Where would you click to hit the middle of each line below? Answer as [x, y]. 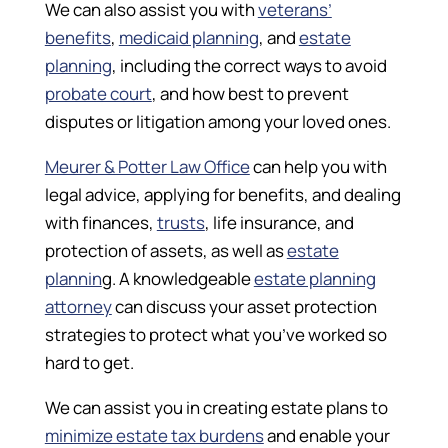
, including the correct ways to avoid [249, 66]
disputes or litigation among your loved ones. [217, 122]
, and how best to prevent [250, 94]
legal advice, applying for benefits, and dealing [222, 195]
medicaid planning [188, 38]
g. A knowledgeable [177, 279]
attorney [78, 307]
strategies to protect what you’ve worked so [215, 335]
